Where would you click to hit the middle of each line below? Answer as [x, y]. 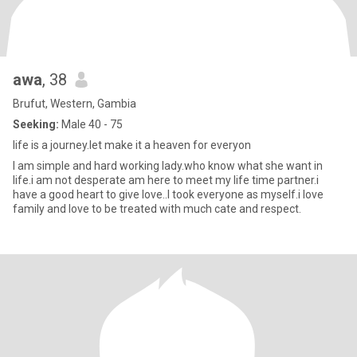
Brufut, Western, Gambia [75, 104]
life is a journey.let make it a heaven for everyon [132, 145]
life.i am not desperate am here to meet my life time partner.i [166, 180]
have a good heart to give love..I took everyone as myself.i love [168, 194]
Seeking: [36, 124]
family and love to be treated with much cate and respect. [157, 209]
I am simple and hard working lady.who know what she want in [168, 166]
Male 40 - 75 [91, 124]
